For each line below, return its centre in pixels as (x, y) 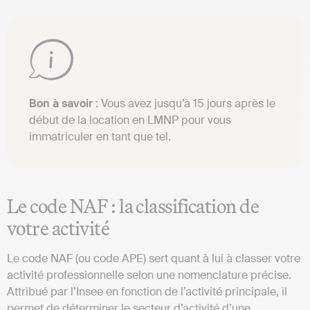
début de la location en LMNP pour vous (130, 120)
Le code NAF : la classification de (133, 206)
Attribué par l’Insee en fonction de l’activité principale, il (147, 291)
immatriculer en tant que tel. (101, 136)
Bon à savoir (61, 103)
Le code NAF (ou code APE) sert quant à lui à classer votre (154, 258)
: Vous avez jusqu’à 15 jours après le (184, 103)
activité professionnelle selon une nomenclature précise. (149, 275)
